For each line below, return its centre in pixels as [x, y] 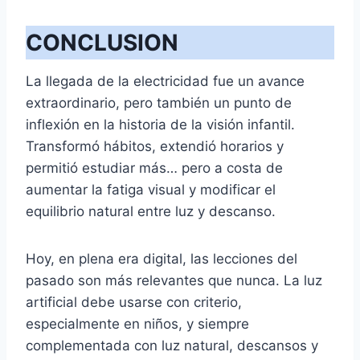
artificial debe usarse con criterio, [134, 302]
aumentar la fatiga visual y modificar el [151, 189]
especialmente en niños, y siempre [137, 323]
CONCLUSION [102, 42]
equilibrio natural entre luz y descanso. [151, 211]
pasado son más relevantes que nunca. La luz [174, 280]
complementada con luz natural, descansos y [172, 345]
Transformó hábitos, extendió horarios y [155, 146]
